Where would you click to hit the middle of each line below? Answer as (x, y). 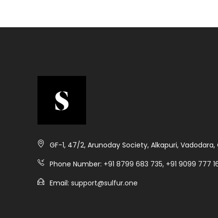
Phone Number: (77, 164)
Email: (60, 183)
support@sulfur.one (104, 183)
